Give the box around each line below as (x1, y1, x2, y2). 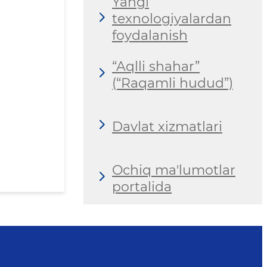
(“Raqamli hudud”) (112, 74, 233, 91)
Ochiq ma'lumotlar (112, 162, 235, 178)
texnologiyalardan (112, 11, 231, 27)
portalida (112, 178, 172, 195)
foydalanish (112, 27, 188, 44)
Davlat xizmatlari (112, 118, 222, 135)
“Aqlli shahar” (112, 58, 200, 74)
